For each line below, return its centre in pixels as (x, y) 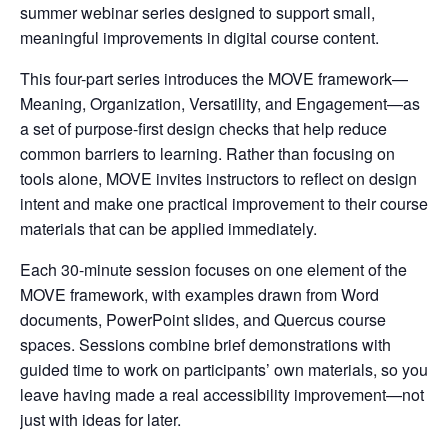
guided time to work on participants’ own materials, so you (224, 370)
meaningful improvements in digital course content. (201, 38)
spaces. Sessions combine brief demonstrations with (205, 345)
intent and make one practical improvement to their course (224, 204)
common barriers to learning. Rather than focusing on (207, 154)
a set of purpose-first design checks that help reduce (203, 129)
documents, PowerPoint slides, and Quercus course (203, 320)
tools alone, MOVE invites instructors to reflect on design (218, 179)
